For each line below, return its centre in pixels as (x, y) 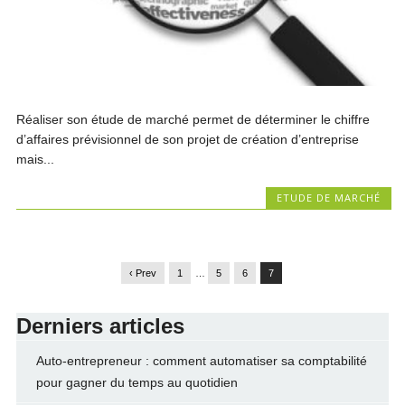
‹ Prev (142, 273)
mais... (36, 160)
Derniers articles (100, 326)
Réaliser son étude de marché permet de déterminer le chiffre (193, 120)
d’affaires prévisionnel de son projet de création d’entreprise (188, 140)
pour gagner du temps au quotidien (137, 383)
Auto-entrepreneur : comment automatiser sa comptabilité (201, 361)
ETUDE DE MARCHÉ (328, 198)
